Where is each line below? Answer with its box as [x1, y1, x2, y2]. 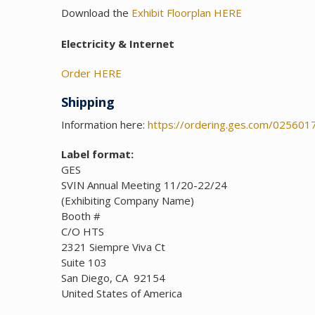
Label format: [61, 147, 134, 162]
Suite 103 [61, 255, 107, 270]
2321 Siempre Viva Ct [61, 240, 165, 255]
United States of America [61, 286, 182, 301]
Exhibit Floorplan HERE [131, 6, 242, 20]
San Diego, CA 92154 [61, 271, 165, 285]
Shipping [61, 94, 115, 111]
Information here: [61, 117, 148, 132]
